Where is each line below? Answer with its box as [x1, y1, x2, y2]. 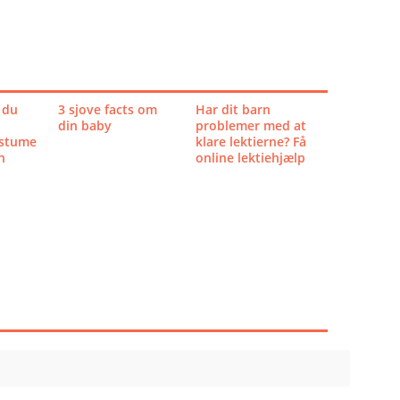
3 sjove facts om [57, 101, 157, 118]
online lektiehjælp [195, 149, 305, 166]
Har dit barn [195, 101, 271, 118]
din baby [57, 117, 112, 134]
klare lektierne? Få [195, 133, 306, 150]
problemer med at [195, 117, 306, 134]
